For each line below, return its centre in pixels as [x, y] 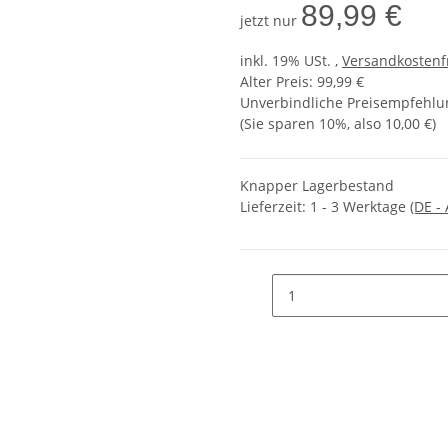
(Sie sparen [279, 124]
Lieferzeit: [275, 207]
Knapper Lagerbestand [317, 186]
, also [366, 124]
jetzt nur [270, 21]
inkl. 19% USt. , [291, 61]
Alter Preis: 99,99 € [302, 82]
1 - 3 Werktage [360, 207]
